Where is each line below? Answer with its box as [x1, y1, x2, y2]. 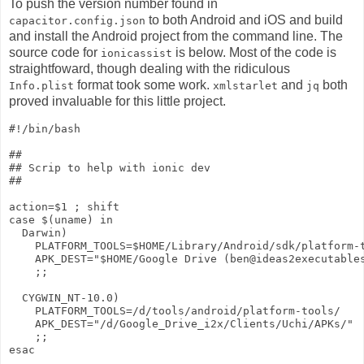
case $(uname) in [9, 213, 119, 226]
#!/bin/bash [9, 122, 80, 135]
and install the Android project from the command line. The [9, 28, 343, 43]
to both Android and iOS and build [145, 12, 343, 27]
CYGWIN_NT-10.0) [9, 291, 119, 304]
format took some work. [74, 77, 213, 92]
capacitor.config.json [9, 14, 145, 27]
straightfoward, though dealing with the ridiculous [9, 61, 290, 76]
